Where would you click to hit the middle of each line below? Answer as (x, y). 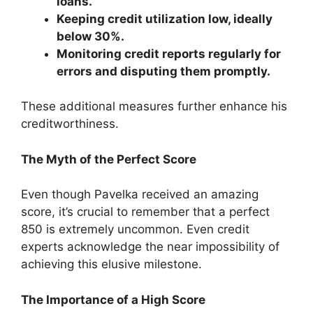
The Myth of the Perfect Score (109, 159)
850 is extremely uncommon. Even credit (135, 229)
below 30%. (90, 36)
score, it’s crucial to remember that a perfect (145, 212)
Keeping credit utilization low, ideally (165, 19)
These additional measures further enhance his (154, 106)
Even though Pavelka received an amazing (140, 194)
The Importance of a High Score (113, 299)
